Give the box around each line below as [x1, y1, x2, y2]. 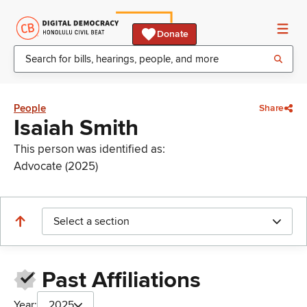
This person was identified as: [14, 142, 165, 156]
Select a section [53, 214, 130, 228]
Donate [157, 28, 188, 40]
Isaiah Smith [14, 114, 138, 142]
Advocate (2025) [14, 159, 98, 173]
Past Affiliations [41, 267, 201, 295]
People [14, 102, 46, 114]
